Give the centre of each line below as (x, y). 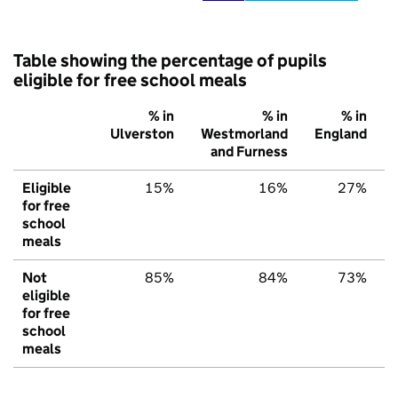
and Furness (249, 152)
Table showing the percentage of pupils (170, 61)
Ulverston (142, 134)
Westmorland (244, 134)
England (341, 134)
